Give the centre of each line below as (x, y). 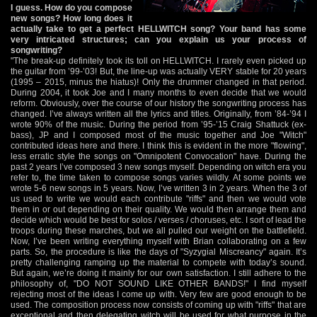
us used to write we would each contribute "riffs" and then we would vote (158, 198)
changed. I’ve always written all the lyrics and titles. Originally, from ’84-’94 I (158, 114)
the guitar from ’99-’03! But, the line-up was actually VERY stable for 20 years (158, 71)
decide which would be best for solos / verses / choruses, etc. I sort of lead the (158, 220)
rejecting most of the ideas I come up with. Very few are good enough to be (158, 294)
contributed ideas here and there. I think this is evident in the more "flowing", (158, 145)
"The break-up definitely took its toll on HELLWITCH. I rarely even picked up (158, 60)
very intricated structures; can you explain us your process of (158, 39)
